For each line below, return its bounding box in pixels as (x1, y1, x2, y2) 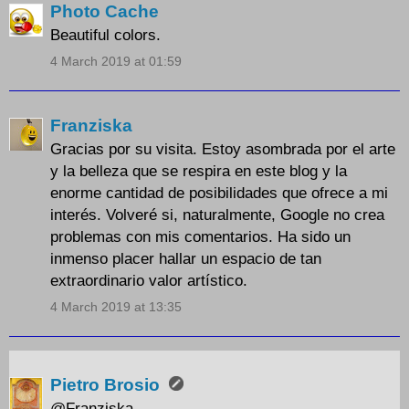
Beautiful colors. (50, 26, 161, 45)
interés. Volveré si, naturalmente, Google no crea (50, 204, 384, 224)
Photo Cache (50, 2, 159, 22)
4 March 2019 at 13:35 (50, 299, 182, 314)
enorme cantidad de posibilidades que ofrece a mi (50, 183, 388, 202)
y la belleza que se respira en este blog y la (50, 161, 347, 180)
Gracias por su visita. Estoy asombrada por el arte (50, 139, 395, 158)
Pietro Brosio (50, 374, 160, 394)
